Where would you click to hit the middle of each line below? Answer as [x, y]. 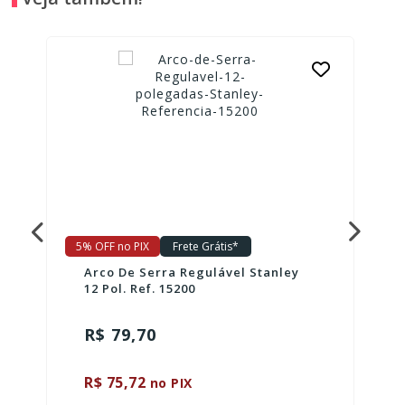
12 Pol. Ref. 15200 [140, 288]
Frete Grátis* [205, 246]
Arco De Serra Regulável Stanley [192, 272]
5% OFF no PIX [112, 246]
